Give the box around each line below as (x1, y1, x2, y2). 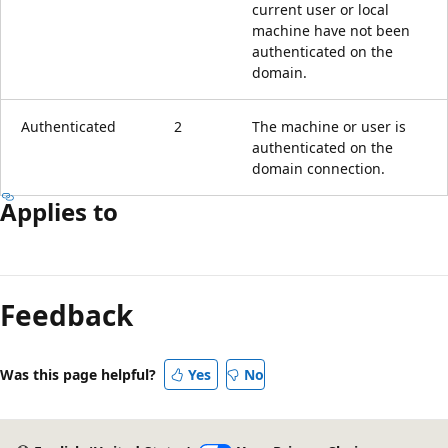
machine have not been (252, 20, 410, 40)
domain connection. (252, 158, 385, 178)
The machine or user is (252, 116, 406, 136)
